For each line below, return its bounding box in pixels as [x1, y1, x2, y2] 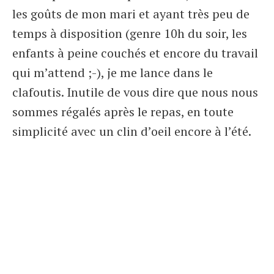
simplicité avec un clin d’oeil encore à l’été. [12, 123, 251, 139]
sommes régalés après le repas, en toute [12, 103, 234, 120]
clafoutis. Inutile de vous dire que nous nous [12, 84, 258, 100]
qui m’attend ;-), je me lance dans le [12, 64, 213, 81]
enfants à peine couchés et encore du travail [12, 45, 258, 61]
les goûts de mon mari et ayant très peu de [12, 6, 250, 22]
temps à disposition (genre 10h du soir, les [12, 25, 247, 42]
